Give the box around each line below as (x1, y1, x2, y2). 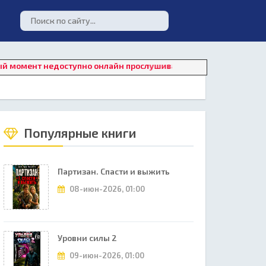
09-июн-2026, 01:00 (68, 251, 144, 260)
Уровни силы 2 (58, 233, 117, 243)
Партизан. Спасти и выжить (58, 166, 170, 176)
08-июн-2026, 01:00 (68, 184, 145, 194)
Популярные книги (21, 125, 137, 140)
